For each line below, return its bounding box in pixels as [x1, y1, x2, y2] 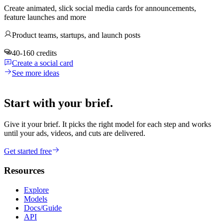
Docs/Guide [24, 203, 62, 212]
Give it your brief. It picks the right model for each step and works [4, 120, 211, 129]
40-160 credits [12, 49, 57, 58]
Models [24, 194, 47, 203]
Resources [4, 165, 44, 176]
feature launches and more [4, 13, 86, 22]
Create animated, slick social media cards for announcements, [4, 4, 196, 13]
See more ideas [12, 69, 59, 78]
